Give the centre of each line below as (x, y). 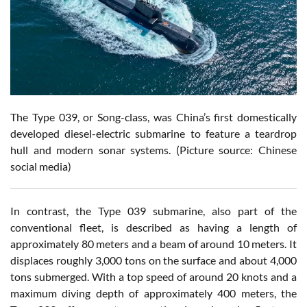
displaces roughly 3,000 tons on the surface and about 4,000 (153, 260)
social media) (41, 167)
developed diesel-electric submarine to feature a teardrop (153, 134)
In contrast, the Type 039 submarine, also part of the (153, 211)
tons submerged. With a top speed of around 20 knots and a (153, 277)
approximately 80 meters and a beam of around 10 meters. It (153, 244)
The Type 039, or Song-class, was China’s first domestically (153, 117)
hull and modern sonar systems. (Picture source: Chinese (153, 150)
